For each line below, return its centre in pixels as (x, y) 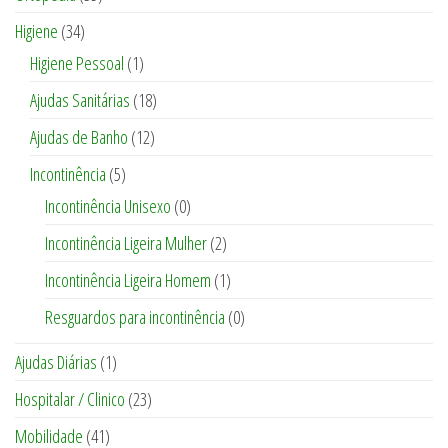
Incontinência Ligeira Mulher (126, 243)
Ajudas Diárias (56, 362)
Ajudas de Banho (79, 137)
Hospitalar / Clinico (70, 399)
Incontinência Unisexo (108, 206)
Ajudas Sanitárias (80, 100)
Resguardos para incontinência (135, 317)
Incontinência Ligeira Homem (128, 280)
